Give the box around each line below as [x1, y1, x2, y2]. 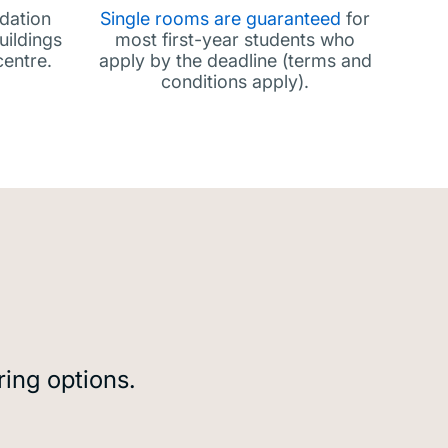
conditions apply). [161, 71, 309, 92]
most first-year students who [115, 29, 355, 50]
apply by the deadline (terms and [98, 50, 372, 71]
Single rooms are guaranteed [100, 8, 341, 29]
